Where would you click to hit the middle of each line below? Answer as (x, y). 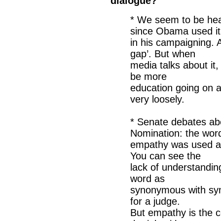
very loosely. (157, 99)
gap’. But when (163, 54)
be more (148, 76)
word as (147, 179)
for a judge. (155, 201)
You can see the (166, 156)
